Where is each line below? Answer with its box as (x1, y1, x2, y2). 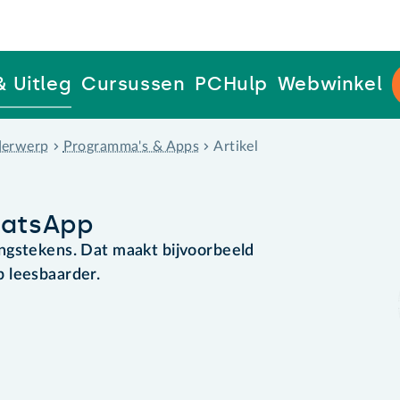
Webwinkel (277, 72, 383, 96)
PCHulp (195, 72, 269, 96)
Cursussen (80, 72, 186, 96)
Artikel (213, 138, 259, 154)
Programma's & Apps (62, 138, 200, 154)
